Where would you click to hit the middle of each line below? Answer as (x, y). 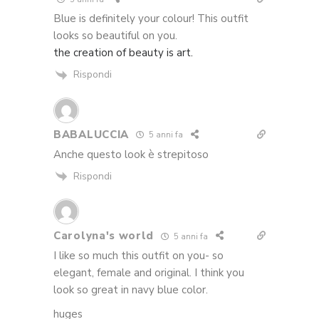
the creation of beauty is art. (123, 53)
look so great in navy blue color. (131, 290)
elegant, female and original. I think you (149, 273)
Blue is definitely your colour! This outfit (151, 19)
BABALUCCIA (91, 134)
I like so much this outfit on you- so (138, 256)
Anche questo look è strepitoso (131, 154)
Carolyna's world (104, 236)
